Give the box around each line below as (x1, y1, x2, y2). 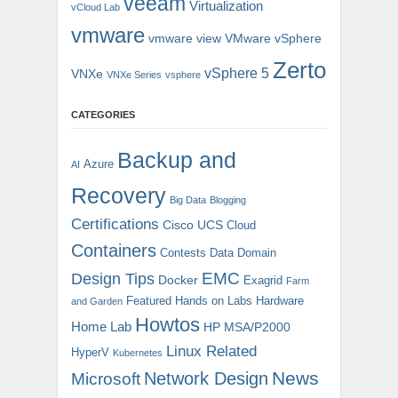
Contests (160, 245, 206, 259)
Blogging (210, 194, 246, 205)
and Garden (71, 295, 123, 306)
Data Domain (210, 245, 276, 259)
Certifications (71, 215, 159, 233)
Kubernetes (113, 346, 163, 358)
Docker (158, 272, 198, 287)
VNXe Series (107, 68, 162, 80)
